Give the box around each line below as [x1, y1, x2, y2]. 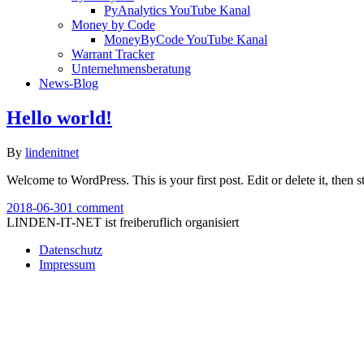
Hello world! [6, 106, 112, 128]
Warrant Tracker [71, 47, 154, 61]
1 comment [67, 200, 123, 214]
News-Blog [39, 76, 98, 90]
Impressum [39, 257, 95, 271]
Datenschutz [39, 242, 102, 257]
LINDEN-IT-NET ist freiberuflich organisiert [6, 214, 239, 229]
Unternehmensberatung [71, 62, 191, 76]
